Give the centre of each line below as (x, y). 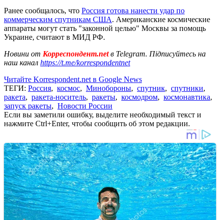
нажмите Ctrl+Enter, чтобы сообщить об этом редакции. (97, 123)
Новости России (85, 106)
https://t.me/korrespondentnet (85, 62)
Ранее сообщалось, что (43, 10)
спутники (187, 88)
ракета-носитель (59, 97)
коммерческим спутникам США (58, 19)
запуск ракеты (28, 106)
